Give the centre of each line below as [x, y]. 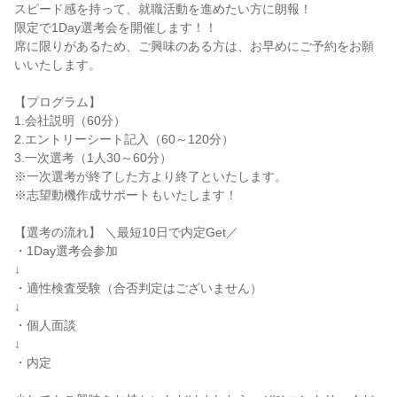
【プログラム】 [58, 102]
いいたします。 [58, 65]
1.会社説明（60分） [70, 121]
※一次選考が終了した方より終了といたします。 [151, 176]
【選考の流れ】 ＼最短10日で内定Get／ [126, 232]
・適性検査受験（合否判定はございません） [138, 288]
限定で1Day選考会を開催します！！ [116, 27]
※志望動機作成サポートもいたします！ [126, 195]
